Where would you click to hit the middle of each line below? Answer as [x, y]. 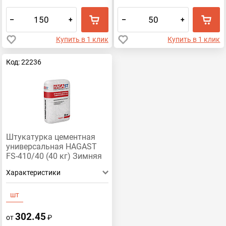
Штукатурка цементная [50, 137]
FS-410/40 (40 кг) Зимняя [54, 157]
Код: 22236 [23, 62]
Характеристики [33, 173]
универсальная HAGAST [51, 147]
